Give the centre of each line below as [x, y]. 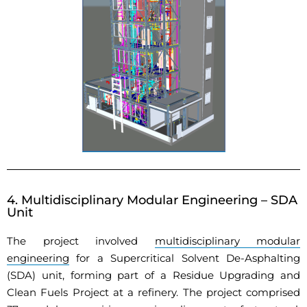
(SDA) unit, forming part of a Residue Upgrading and [153, 275]
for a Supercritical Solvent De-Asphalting [185, 258]
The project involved [81, 241]
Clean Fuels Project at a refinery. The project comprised [153, 293]
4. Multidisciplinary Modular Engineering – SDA [152, 200]
